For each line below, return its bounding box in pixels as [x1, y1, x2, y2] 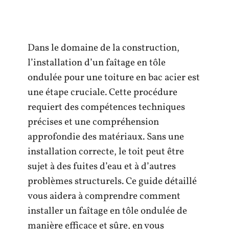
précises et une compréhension [28, 116, 159, 129]
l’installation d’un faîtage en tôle [28, 56, 166, 70]
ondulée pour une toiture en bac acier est [28, 71, 200, 84]
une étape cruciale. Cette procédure [28, 86, 177, 99]
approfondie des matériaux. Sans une [28, 130, 184, 144]
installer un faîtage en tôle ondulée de [28, 204, 187, 218]
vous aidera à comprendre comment [28, 190, 180, 203]
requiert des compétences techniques [28, 101, 185, 114]
